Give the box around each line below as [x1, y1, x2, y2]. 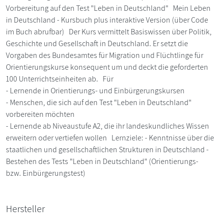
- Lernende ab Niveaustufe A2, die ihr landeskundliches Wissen [6, 121, 209, 131]
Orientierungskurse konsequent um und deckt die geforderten [6, 62, 208, 72]
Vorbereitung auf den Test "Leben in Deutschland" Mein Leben [6, 3, 211, 13]
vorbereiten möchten [6, 109, 75, 119]
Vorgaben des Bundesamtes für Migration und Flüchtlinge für [6, 50, 203, 60]
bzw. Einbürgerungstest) [6, 168, 85, 178]
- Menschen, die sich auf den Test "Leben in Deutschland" [6, 97, 192, 108]
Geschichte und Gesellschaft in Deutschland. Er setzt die [6, 38, 188, 49]
